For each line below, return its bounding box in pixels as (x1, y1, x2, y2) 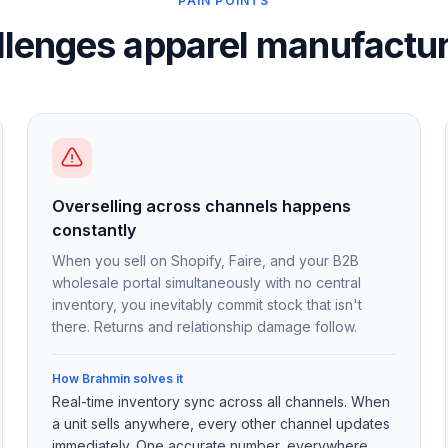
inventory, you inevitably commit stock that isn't (51, 296, 362, 313)
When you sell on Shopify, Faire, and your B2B (51, 252, 359, 269)
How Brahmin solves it (51, 371, 183, 386)
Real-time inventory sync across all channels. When (51, 393, 390, 410)
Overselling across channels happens (51, 196, 351, 216)
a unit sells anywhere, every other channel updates (51, 415, 390, 432)
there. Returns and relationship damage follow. (51, 318, 357, 335)
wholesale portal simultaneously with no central (51, 274, 361, 291)
